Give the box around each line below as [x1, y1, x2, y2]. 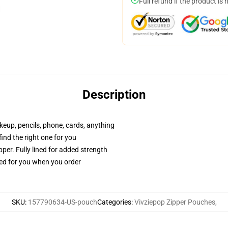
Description [82, 88, 146, 102]
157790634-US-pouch [27, 198, 97, 206]
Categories [97, 198, 131, 206]
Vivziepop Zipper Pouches [134, 198, 215, 206]
